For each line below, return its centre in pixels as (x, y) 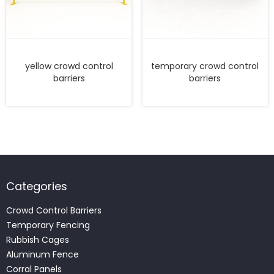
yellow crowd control (69, 66)
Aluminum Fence (43, 255)
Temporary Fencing (48, 225)
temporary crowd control (205, 66)
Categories (37, 187)
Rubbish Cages (38, 240)
